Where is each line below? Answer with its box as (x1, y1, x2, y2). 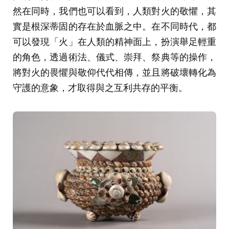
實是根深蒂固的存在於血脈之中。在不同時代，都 (13, 19, 216, 32)
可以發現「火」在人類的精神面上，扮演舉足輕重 (13, 35, 216, 48)
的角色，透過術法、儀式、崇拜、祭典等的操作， (13, 50, 216, 63)
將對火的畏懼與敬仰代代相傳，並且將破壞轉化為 (13, 65, 216, 78)
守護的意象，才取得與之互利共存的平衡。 (13, 81, 188, 94)
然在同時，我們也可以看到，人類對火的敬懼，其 (13, 4, 216, 17)
